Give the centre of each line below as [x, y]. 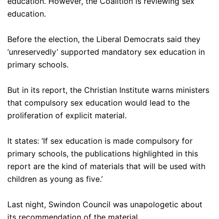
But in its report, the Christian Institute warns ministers [108, 90]
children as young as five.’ [55, 179]
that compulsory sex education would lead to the [99, 103]
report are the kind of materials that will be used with [106, 166]
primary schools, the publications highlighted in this [103, 154]
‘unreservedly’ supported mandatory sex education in [106, 52]
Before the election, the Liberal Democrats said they [104, 39]
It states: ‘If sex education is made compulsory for [100, 141]
